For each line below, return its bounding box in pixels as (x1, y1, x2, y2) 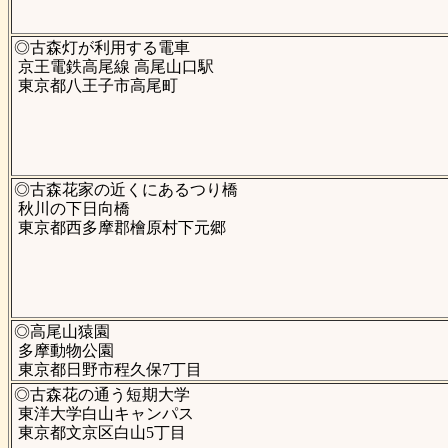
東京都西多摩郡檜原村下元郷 (13, 219, 226, 237)
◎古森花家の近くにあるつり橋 (13, 181, 238, 199)
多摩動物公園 (13, 342, 114, 360)
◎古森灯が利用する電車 (13, 39, 190, 57)
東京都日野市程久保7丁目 (13, 361, 202, 379)
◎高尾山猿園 (13, 323, 110, 341)
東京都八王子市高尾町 (13, 77, 178, 95)
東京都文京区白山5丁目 (13, 424, 186, 442)
